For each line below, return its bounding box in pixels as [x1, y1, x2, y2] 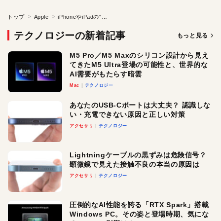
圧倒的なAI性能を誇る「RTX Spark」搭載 [70, 200, 209, 209]
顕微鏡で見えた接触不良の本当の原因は [70, 160, 200, 168]
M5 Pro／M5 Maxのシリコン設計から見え [70, 51, 209, 59]
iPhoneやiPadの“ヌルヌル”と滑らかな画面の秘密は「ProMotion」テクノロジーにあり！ [101, 13, 107, 20]
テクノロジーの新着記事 [14, 30, 126, 41]
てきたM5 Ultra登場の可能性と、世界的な [70, 60, 208, 69]
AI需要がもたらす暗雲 [70, 70, 143, 78]
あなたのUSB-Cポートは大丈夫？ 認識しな [70, 101, 211, 109]
